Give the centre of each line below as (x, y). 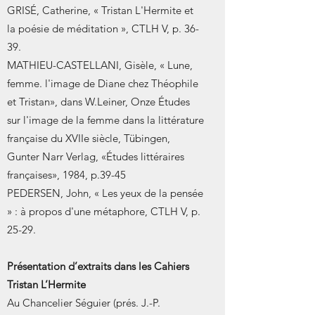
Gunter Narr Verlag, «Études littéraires (96, 156)
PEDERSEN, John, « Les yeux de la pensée (105, 193)
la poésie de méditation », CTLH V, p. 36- (103, 28)
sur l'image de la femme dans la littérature (105, 120)
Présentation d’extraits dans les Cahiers (98, 266)
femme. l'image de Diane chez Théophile (103, 83)
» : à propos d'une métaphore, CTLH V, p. (104, 211)
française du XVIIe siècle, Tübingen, (89, 138)
